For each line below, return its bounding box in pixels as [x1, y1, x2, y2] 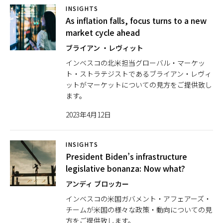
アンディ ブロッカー [66, 179, 129, 189]
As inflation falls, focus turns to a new [66, 14, 207, 26]
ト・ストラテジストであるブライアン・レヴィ [66, 69, 212, 79]
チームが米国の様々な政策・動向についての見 [66, 205, 212, 215]
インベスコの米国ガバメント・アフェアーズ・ [66, 194, 211, 204]
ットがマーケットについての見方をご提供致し [66, 80, 212, 90]
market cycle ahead [66, 26, 140, 38]
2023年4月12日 [66, 110, 111, 119]
